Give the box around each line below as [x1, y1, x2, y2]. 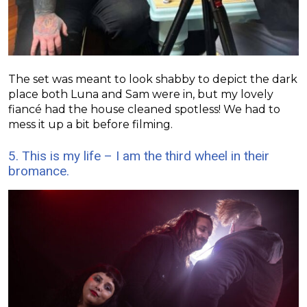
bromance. [8, 162, 69, 179]
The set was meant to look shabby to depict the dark [8, 72, 297, 86]
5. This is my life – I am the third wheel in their [8, 147, 269, 164]
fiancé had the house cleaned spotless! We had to [8, 102, 280, 116]
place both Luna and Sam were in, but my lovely [8, 87, 273, 101]
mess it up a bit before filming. [8, 117, 173, 131]
